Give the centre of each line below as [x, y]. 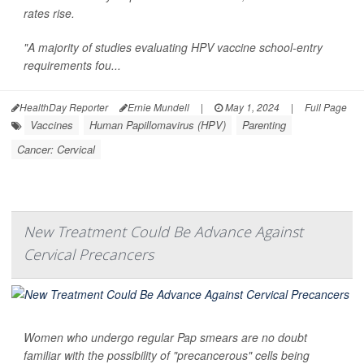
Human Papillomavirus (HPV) [158, 124]
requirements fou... [72, 65]
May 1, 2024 [251, 106]
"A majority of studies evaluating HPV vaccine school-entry [173, 47]
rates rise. [49, 13]
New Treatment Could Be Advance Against [163, 231]
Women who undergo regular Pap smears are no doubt [165, 337]
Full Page [326, 106]
